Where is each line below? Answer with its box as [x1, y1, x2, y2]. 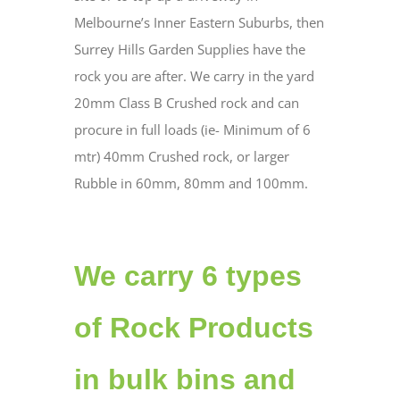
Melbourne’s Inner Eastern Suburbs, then [73, 13, 324, 32]
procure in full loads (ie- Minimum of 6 [73, 121, 311, 139]
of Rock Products [73, 312, 313, 345]
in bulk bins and [73, 363, 296, 396]
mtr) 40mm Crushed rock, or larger [73, 147, 289, 166]
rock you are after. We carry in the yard [73, 67, 314, 86]
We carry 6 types [73, 260, 302, 293]
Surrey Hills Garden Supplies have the [73, 40, 305, 59]
